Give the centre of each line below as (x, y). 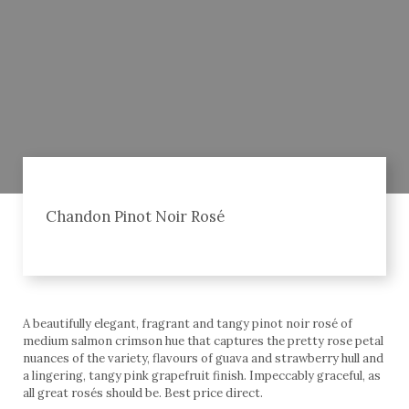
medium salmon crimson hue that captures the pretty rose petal (203, 341)
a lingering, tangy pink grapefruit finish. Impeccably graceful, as (202, 376)
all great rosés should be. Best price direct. (143, 393)
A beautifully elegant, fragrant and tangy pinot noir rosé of (188, 324)
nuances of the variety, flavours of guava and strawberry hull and (203, 358)
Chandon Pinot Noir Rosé (135, 216)
